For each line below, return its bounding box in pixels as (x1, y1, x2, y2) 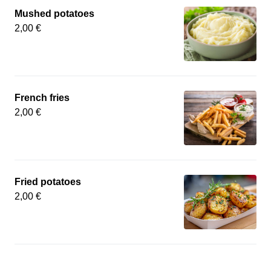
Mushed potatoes (15, 8, 94, 19)
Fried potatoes (15, 177, 81, 187)
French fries (15, 93, 70, 103)
